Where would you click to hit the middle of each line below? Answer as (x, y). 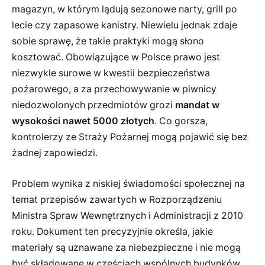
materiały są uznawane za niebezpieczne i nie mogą (126, 247)
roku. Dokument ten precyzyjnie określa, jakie (112, 231)
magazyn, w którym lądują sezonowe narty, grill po (125, 9)
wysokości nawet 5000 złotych (83, 121)
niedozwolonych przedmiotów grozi (93, 105)
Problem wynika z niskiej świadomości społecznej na (128, 183)
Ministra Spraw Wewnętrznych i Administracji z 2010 (127, 215)
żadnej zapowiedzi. (55, 153)
